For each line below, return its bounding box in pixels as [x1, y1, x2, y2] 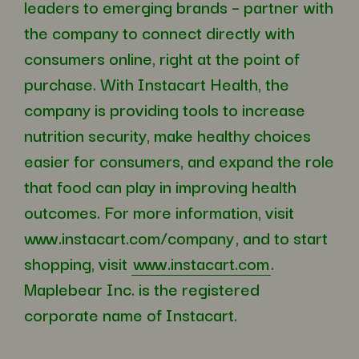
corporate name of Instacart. [24, 301, 237, 328]
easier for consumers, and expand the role [24, 147, 334, 174]
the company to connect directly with [24, 19, 295, 46]
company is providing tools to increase [24, 96, 305, 123]
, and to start [236, 224, 328, 251]
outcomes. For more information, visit [24, 199, 298, 225]
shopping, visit [24, 250, 131, 276]
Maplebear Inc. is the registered [24, 276, 260, 302]
